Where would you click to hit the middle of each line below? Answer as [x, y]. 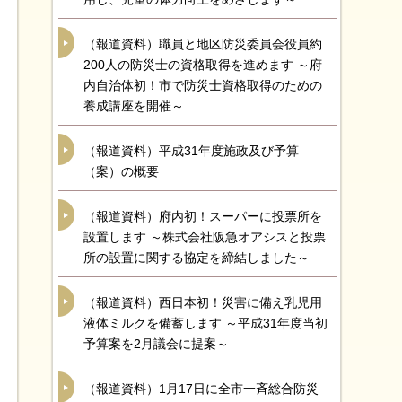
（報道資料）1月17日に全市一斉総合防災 [201, 389]
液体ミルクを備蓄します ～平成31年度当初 [205, 323]
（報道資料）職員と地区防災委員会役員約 [203, 44]
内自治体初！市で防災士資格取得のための [203, 85]
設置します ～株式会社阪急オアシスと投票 [205, 237]
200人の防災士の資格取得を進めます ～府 [203, 65]
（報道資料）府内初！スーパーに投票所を [203, 216]
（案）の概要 [121, 171]
